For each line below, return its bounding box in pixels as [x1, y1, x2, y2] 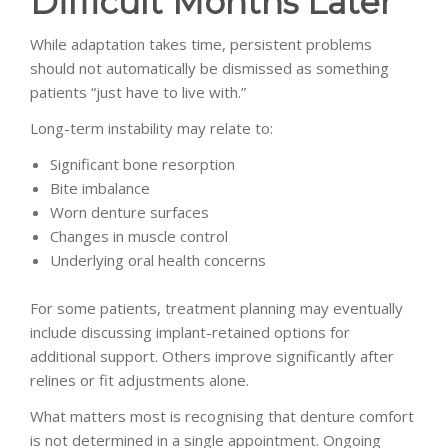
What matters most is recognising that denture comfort [30, 405, 414, 426]
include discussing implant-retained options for [30, 321, 350, 342]
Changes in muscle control [50, 225, 228, 246]
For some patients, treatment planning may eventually [30, 297, 403, 318]
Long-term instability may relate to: [30, 117, 273, 138]
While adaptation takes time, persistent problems [30, 33, 372, 54]
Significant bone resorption [50, 153, 235, 174]
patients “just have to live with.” [30, 81, 246, 102]
